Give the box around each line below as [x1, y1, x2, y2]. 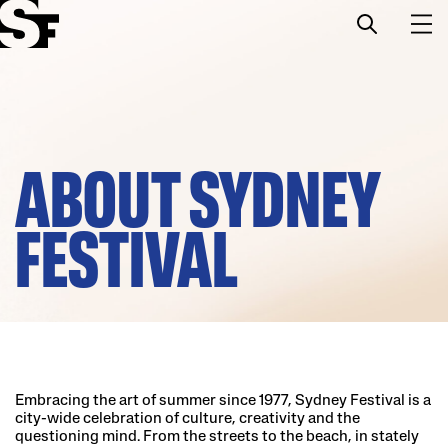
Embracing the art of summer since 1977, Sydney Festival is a [15, 393, 431, 409]
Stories [15, 158, 66, 174]
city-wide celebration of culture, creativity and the [15, 411, 360, 427]
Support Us [15, 209, 95, 225]
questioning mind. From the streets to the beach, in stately [15, 429, 419, 445]
